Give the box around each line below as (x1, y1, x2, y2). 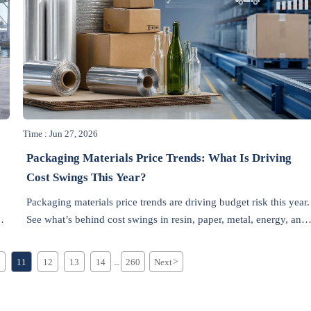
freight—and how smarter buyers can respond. (26, 231, 228, 243)
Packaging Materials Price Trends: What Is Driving (26, 151, 292, 165)
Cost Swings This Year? (26, 170, 146, 184)
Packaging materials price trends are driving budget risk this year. (26, 196, 310, 208)
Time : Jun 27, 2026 (23, 128, 99, 140)
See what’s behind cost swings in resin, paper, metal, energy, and (26, 214, 307, 226)
